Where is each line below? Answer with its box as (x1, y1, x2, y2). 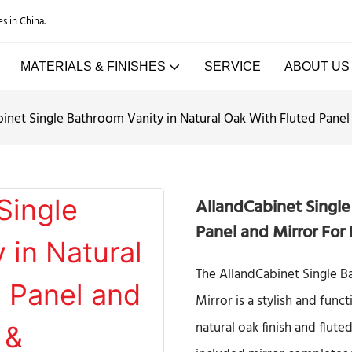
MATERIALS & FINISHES (20, 60, 166, 73)
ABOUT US (284, 60, 350, 73)
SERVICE (203, 60, 261, 73)
